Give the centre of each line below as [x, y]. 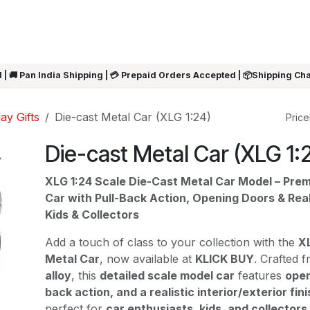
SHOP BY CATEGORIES [193, 31]
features [259, 275]
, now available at [147, 259]
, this [85, 275]
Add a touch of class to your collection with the [171, 242]
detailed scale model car [167, 275]
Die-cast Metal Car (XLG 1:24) [133, 117]
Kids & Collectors [92, 215]
